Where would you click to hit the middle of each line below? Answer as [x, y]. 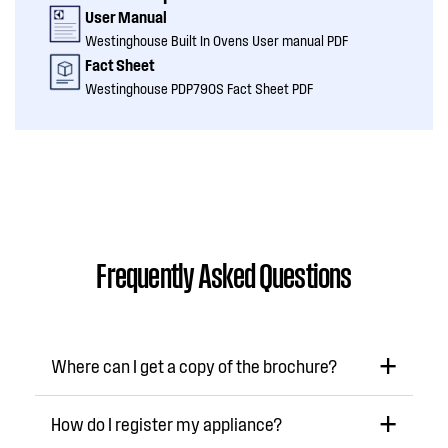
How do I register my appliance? [166, 424]
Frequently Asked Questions [224, 273]
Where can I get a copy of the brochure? [194, 366]
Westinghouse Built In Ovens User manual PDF [216, 40]
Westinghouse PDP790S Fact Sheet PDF [199, 88]
